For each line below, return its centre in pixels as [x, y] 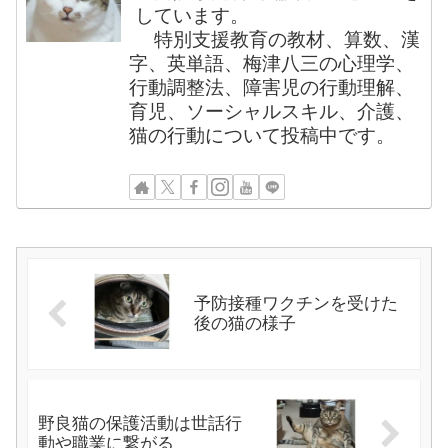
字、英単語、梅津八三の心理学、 [272, 63]
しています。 [191, 15]
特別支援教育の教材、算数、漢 [277, 39]
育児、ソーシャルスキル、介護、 [272, 111]
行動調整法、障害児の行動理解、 [272, 87]
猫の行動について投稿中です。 [262, 135]
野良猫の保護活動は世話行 [140, 424]
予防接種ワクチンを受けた [295, 303]
